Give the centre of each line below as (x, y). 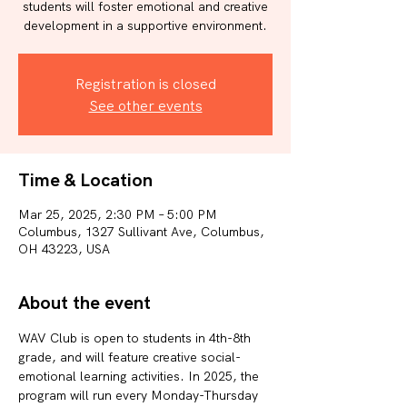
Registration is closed (145, 84)
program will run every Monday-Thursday (140, 395)
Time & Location (85, 179)
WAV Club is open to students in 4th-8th (136, 338)
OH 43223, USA (64, 249)
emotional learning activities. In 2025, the (140, 376)
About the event (84, 302)
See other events (145, 105)
